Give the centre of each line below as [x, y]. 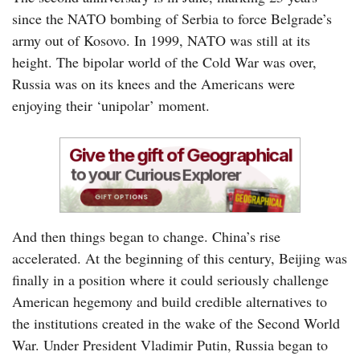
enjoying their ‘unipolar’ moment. [113, 105]
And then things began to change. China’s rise [146, 236]
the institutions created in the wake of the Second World [176, 323]
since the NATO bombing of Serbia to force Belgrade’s [172, 18]
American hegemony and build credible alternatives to [170, 301]
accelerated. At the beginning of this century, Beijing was [180, 258]
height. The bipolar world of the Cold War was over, [164, 61]
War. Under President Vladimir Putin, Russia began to [170, 344]
